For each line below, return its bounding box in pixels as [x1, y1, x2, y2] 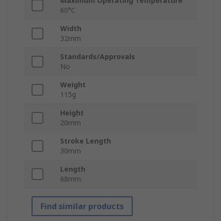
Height [60, 108, 84, 118]
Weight [60, 80, 86, 90]
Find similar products [40, 201, 124, 212]
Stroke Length [60, 136, 111, 146]
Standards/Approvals [60, 52, 135, 62]
